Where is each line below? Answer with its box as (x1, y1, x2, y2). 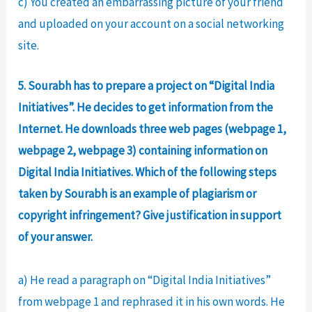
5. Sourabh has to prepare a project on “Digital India (18, 78, 275, 94)
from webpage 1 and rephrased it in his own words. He (18, 294, 286, 310)
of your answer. (18, 229, 93, 245)
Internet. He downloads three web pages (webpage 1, (18, 121, 287, 137)
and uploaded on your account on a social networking (18, 16, 285, 32)
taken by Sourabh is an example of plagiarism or (18, 186, 257, 202)
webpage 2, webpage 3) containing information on (18, 143, 268, 159)
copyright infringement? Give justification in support (18, 208, 282, 224)
